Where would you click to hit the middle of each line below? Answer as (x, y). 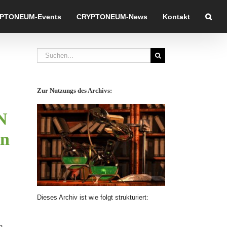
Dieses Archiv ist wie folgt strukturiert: (93, 198)
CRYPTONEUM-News (112, 16)
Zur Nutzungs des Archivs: (74, 90)
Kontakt (176, 16)
